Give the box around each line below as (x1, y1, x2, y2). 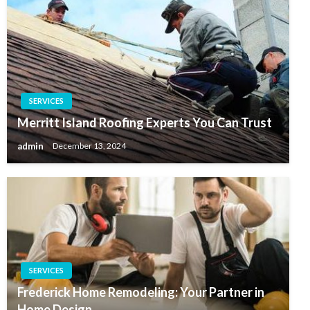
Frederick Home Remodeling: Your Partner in (17, 284, 264, 300)
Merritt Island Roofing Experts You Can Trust (17, 114, 272, 130)
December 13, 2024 (53, 140, 126, 152)
